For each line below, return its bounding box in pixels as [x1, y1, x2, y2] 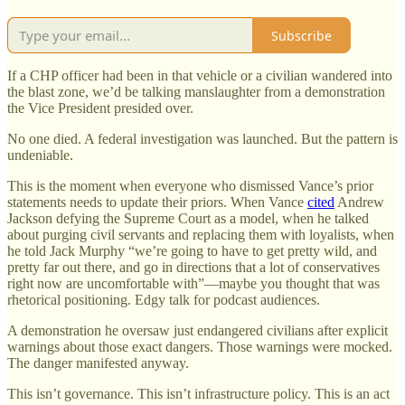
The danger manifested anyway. [7, 355, 189, 372]
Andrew [334, 194, 384, 211]
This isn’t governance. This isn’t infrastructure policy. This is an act [7, 386, 390, 402]
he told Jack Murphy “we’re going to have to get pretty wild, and [7, 243, 377, 259]
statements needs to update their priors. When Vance [7, 194, 307, 211]
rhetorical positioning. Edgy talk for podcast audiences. [7, 292, 320, 308]
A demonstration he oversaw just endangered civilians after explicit [7, 323, 388, 339]
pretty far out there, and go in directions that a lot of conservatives [7, 259, 380, 276]
